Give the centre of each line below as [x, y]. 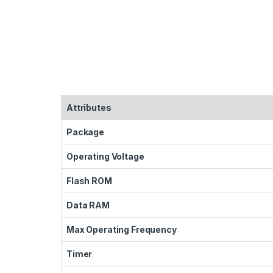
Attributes [89, 107]
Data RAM [88, 205]
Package [86, 132]
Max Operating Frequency [122, 229]
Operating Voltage [105, 156]
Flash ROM [89, 180]
